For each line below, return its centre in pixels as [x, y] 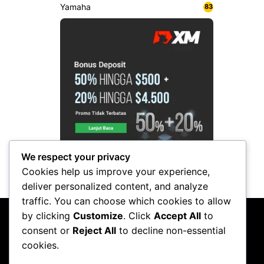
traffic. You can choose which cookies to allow [126, 201]
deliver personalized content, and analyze [115, 187]
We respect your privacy [76, 157]
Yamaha [75, 7]
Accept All [177, 216]
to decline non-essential [171, 231]
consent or [47, 231]
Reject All [94, 231]
